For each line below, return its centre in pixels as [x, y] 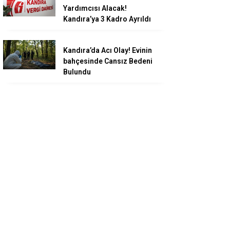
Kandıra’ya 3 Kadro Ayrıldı [107, 19]
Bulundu [77, 72]
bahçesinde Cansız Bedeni [108, 61]
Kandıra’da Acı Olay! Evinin [108, 51]
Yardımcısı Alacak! [95, 8]
